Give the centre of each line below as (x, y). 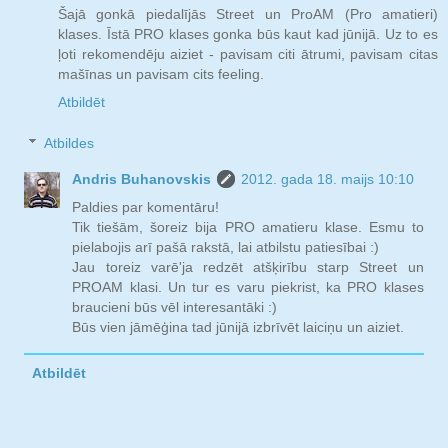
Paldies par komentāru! (146, 207)
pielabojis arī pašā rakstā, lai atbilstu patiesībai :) (226, 247)
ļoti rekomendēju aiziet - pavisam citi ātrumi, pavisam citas (248, 53)
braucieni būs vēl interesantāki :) (175, 307)
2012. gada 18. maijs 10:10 (328, 179)
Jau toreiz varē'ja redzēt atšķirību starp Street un (248, 267)
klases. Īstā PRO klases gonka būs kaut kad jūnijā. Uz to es (248, 33)
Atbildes (69, 143)
